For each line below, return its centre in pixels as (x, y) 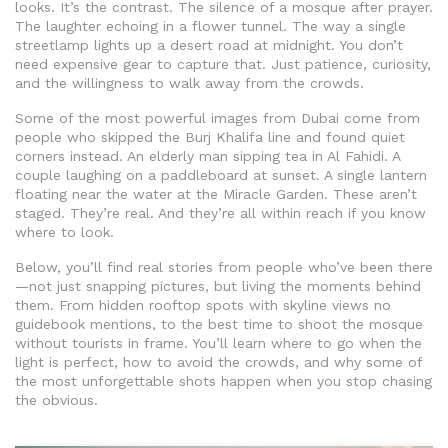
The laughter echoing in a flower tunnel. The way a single (210, 26)
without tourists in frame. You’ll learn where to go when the (218, 343)
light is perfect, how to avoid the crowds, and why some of (218, 362)
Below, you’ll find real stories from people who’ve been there (224, 267)
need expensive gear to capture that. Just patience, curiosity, (223, 64)
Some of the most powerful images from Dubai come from (217, 118)
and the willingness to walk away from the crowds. (189, 83)
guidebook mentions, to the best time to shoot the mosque (219, 324)
